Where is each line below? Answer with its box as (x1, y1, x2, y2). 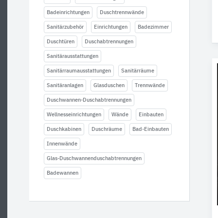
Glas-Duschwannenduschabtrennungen (47, 156, 142, 161)
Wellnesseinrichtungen (47, 112, 101, 117)
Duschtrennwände (100, 10, 144, 15)
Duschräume (91, 127, 122, 132)
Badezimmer (138, 24, 169, 30)
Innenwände (47, 141, 77, 146)
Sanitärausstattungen (47, 54, 98, 59)
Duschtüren (47, 39, 74, 44)
